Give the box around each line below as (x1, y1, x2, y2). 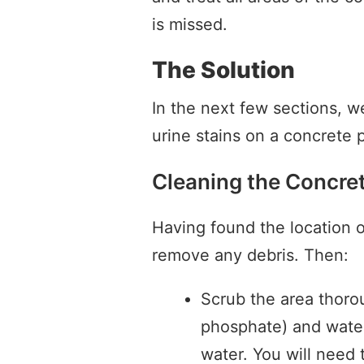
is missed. (152, 14, 227, 34)
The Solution (152, 55, 295, 84)
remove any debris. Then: (152, 245, 349, 265)
